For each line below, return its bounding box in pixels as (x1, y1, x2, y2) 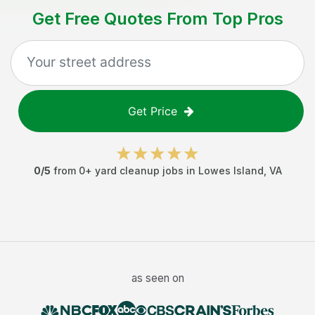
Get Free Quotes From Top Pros (32, 8, 283, 29)
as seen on (131, 271, 184, 285)
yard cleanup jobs (94, 165, 184, 176)
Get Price (128, 104, 177, 118)
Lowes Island (198, 165, 264, 176)
